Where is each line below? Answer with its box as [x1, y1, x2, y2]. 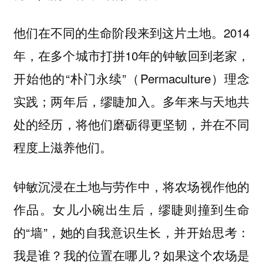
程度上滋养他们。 [13, 138, 112, 156]
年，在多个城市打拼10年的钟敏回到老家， [13, 46, 250, 65]
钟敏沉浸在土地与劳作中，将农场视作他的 [13, 177, 250, 195]
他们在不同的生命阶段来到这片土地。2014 [13, 23, 250, 42]
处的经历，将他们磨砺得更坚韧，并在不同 [13, 115, 250, 133]
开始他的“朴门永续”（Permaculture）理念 [13, 69, 250, 87]
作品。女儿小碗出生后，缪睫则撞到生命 [13, 200, 250, 218]
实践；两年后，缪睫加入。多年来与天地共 [13, 92, 250, 110]
